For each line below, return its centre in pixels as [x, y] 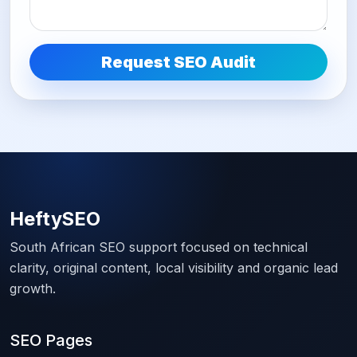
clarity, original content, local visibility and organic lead [174, 268]
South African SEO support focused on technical [159, 247]
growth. [33, 289]
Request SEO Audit [178, 63]
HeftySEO [55, 219]
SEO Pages [51, 341]
